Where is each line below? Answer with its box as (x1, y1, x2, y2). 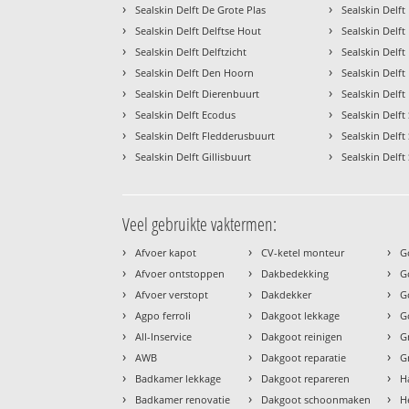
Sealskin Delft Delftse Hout (135, 23, 262, 37)
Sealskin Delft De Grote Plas (135, 2, 267, 16)
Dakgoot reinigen (261, 329, 343, 343)
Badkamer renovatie (135, 392, 231, 406)
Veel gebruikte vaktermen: (122, 211, 278, 236)
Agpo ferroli (135, 308, 192, 322)
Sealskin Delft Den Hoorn (135, 65, 255, 79)
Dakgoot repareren (261, 371, 351, 385)
